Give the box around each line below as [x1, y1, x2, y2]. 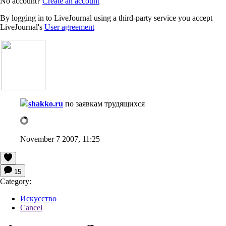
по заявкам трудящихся [65, 99, 145, 108]
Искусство [20, 194, 56, 203]
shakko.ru [28, 99, 63, 108]
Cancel [20, 203, 42, 212]
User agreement [44, 22, 94, 31]
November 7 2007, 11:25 [20, 134, 100, 143]
